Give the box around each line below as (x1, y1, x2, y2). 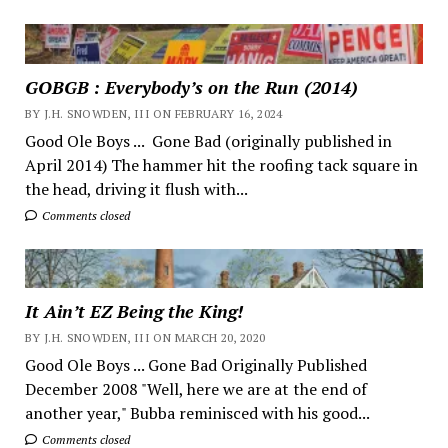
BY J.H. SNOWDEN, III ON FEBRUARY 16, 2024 (24, 105, 283, 121)
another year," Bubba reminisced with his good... (24, 402, 370, 425)
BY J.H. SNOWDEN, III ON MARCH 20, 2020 (24, 330, 266, 346)
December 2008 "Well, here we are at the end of (24, 378, 367, 401)
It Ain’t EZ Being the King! (24, 299, 243, 324)
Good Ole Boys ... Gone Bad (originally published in (24, 129, 392, 152)
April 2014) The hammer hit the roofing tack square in (24, 153, 418, 176)
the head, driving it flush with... (24, 177, 248, 200)
